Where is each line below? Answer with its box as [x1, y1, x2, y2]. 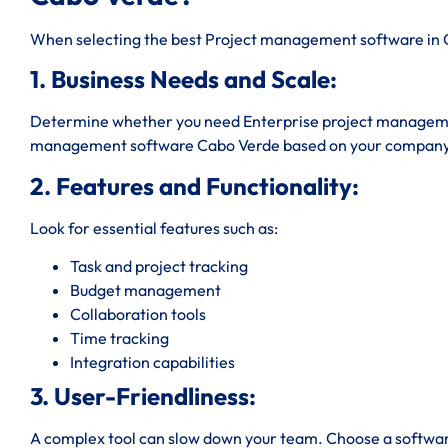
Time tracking [70, 327, 169, 348]
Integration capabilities [70, 351, 235, 372]
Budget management [70, 279, 221, 300]
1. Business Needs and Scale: [30, 64, 337, 95]
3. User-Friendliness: [30, 380, 256, 411]
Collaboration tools [70, 303, 206, 324]
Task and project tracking [70, 255, 248, 276]
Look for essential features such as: [30, 217, 278, 238]
